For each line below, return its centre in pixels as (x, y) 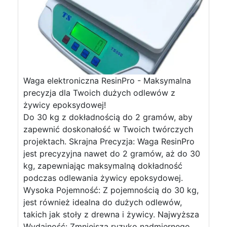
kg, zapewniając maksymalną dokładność (103, 166)
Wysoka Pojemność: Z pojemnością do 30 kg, (111, 190)
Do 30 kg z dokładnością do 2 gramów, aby (108, 117)
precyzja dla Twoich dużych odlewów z (99, 93)
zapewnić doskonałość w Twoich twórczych (108, 129)
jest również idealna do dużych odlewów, (103, 202)
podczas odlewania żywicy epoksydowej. (103, 178)
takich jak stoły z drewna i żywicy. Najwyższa (111, 214)
